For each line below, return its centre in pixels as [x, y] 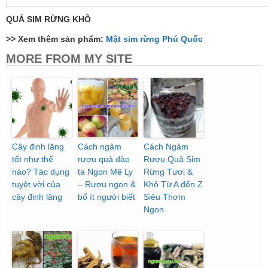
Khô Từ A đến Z [173, 185]
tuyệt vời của [36, 185]
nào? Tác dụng [41, 172]
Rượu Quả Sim [172, 159]
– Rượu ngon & [107, 185]
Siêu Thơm [165, 197]
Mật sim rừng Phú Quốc [154, 39]
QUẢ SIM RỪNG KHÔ [48, 19]
